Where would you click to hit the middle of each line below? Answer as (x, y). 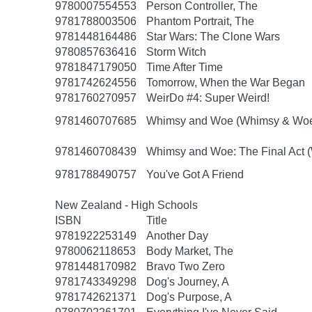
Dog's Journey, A (188, 282)
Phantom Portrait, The (200, 21)
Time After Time (185, 67)
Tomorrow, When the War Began (226, 83)
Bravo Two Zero (186, 266)
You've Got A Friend (195, 174)
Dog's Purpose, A (189, 297)
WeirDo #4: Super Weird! (208, 98)
